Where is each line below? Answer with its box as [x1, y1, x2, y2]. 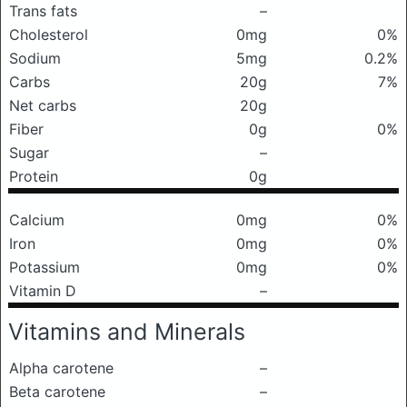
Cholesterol [9, 25, 88, 44]
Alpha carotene [9, 359, 114, 377]
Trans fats [9, 2, 77, 20]
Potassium [9, 258, 80, 276]
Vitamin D [9, 282, 76, 300]
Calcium [9, 211, 65, 229]
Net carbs [9, 96, 76, 114]
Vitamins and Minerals [8, 318, 245, 345]
